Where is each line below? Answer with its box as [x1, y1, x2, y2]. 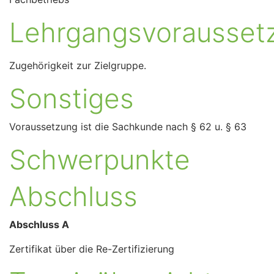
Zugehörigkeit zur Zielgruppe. [9, 59, 146, 72]
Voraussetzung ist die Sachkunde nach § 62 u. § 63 [9, 120, 246, 133]
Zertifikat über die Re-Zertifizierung [9, 243, 174, 256]
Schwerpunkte [9, 143, 190, 177]
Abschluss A [9, 218, 69, 231]
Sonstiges [9, 82, 134, 116]
